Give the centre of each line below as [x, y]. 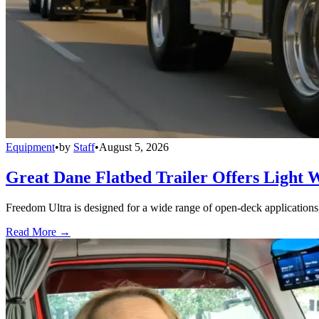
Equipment [30, 147]
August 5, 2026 [134, 147]
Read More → [38, 231]
